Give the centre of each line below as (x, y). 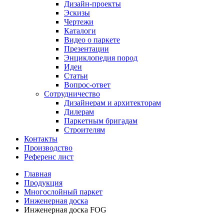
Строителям (84, 130)
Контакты (41, 139)
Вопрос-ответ (87, 85)
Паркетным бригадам (101, 121)
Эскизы (77, 13)
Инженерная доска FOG (65, 210)
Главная (37, 174)
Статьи (76, 76)
